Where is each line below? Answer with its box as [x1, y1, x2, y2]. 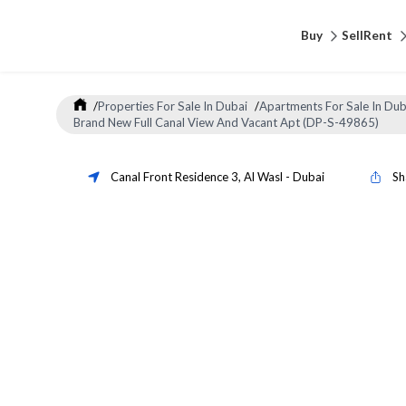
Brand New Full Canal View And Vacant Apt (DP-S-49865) [72, 115, 379, 130]
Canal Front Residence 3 [111, 169, 238, 184]
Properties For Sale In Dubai [98, 99, 248, 114]
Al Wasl [244, 169, 283, 184]
